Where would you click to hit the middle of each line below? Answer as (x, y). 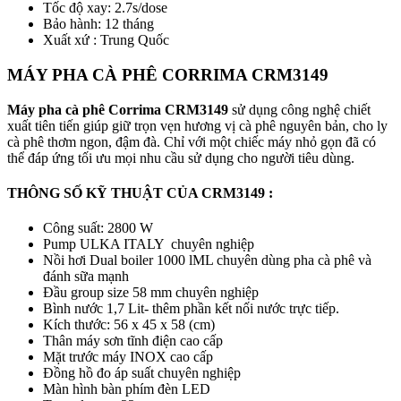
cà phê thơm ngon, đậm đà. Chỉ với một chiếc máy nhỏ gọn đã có (192, 141)
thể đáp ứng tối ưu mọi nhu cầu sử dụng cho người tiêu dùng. (181, 158)
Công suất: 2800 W (98, 228)
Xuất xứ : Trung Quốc (106, 40)
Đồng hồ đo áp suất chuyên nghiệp (142, 373)
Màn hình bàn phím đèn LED (127, 389)
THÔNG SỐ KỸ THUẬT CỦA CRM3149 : (140, 192)
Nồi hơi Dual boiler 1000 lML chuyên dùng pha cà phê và (207, 260)
